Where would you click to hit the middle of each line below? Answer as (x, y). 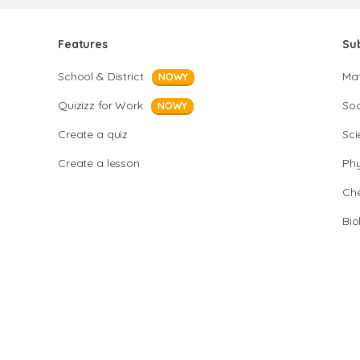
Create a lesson (99, 163)
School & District (101, 76)
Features (83, 44)
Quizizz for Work (100, 105)
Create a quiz (93, 134)
